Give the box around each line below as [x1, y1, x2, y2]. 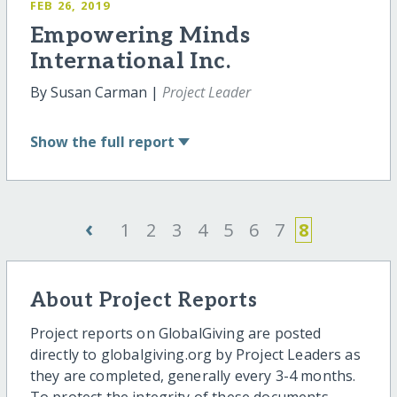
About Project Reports [29, 289, 258, 314]
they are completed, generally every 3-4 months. [29, 365, 356, 385]
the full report [71, 132, 175, 152]
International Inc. [29, 47, 230, 75]
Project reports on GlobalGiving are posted [29, 323, 322, 343]
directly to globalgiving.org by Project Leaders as [29, 344, 361, 364]
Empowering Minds [29, 21, 251, 50]
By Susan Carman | [29, 82, 162, 102]
